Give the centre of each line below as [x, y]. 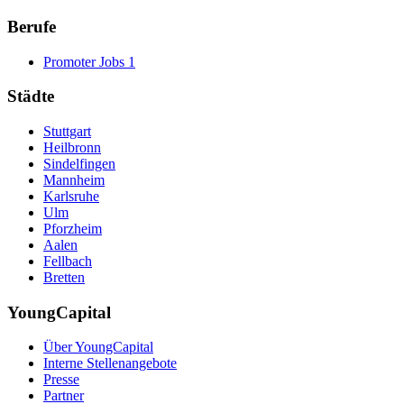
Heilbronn [72, 147]
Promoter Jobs [84, 61]
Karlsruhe [71, 196]
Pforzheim [73, 229]
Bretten [64, 277]
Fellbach [68, 261]
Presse [61, 380]
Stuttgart [67, 131]
